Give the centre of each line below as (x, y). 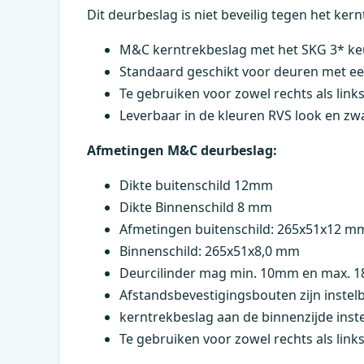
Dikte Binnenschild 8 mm (196, 207)
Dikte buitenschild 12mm (196, 185)
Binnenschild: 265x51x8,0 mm (210, 251)
